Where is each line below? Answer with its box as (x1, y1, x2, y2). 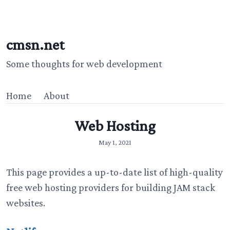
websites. (6, 197, 45, 208)
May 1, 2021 (99, 138, 131, 146)
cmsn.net (6, 36, 64, 53)
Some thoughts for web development (6, 58, 162, 69)
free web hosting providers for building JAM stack (6, 182, 215, 193)
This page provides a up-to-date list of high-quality (6, 166, 223, 178)
